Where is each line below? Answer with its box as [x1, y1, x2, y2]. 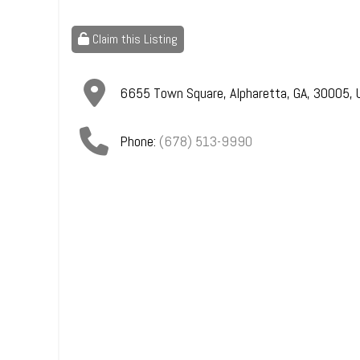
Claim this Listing [89, 31, 178, 47]
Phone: [120, 132, 159, 150]
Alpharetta [230, 84, 287, 102]
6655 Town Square [120, 84, 223, 102]
